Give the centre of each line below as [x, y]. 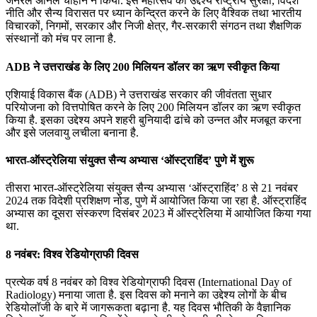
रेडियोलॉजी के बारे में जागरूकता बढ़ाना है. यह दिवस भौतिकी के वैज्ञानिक [148, 307]
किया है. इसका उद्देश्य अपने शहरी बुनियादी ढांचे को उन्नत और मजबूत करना [154, 120]
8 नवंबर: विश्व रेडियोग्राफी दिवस [72, 254]
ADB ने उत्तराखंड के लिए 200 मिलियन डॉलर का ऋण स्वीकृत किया [143, 67]
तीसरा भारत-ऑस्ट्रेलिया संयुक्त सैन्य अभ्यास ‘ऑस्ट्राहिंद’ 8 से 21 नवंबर [152, 188]
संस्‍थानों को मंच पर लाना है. [61, 39]
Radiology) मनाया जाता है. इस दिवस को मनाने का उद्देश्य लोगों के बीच [146, 294]
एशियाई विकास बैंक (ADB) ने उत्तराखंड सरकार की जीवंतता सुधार [139, 94]
